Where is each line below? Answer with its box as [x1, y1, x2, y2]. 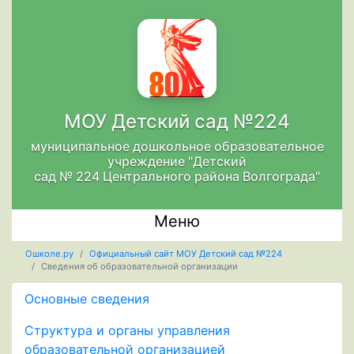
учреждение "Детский [107, 153, 247, 169]
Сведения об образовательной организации [40, 261, 238, 273]
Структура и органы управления [24, 322, 230, 338]
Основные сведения [24, 290, 149, 307]
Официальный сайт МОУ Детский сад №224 [88, 248, 282, 260]
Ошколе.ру [24, 248, 73, 260]
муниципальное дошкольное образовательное [30, 138, 324, 154]
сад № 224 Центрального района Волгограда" [34, 168, 320, 184]
